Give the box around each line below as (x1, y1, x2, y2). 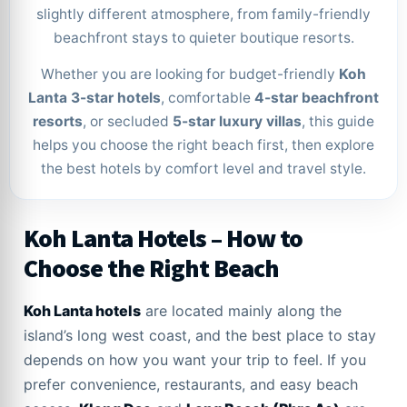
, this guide (302, 113, 374, 130)
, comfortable (161, 89, 254, 106)
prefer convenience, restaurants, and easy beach (24, 375, 358, 393)
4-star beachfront (254, 89, 379, 106)
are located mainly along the (141, 302, 342, 320)
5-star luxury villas (173, 113, 302, 130)
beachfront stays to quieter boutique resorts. (53, 29, 354, 46)
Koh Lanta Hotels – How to (24, 221, 303, 254)
